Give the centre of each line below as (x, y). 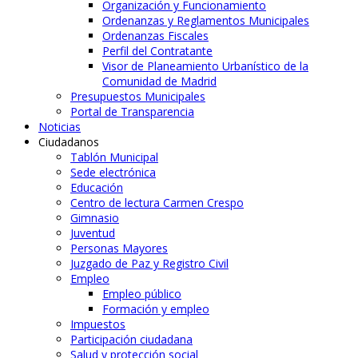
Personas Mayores (119, 248)
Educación (97, 187)
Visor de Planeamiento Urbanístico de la (205, 66)
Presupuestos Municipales (138, 96)
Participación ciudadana (131, 339)
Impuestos (98, 324)
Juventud (93, 233)
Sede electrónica (113, 172)
